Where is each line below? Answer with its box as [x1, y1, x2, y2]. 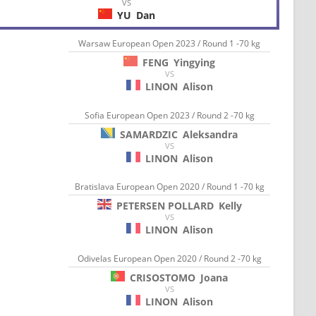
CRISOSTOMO [130, 270, 196, 284]
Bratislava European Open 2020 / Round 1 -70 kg [74, 181, 265, 193]
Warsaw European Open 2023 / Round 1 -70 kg [78, 37, 261, 50]
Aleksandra [183, 127, 238, 141]
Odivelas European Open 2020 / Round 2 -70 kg [77, 252, 262, 265]
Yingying [174, 56, 216, 70]
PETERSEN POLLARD [116, 199, 214, 213]
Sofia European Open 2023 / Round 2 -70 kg [84, 109, 255, 121]
